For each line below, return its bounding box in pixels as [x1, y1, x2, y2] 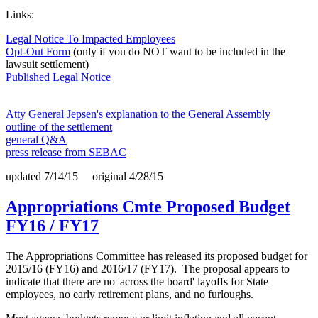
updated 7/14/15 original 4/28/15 [6, 170, 163, 183]
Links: [6, 9, 34, 21]
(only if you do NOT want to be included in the [70, 45, 285, 58]
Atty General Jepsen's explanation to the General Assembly [6, 108, 270, 121]
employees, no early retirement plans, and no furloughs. [6, 288, 253, 301]
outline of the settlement [6, 121, 112, 133]
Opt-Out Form [6, 45, 70, 58]
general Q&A [6, 133, 67, 146]
